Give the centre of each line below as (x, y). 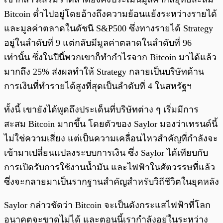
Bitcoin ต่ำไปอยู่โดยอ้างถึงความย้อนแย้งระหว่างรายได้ (111, 14)
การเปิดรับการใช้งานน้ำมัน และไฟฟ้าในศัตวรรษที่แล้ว (110, 167)
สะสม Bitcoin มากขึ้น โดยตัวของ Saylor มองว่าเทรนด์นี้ (111, 124)
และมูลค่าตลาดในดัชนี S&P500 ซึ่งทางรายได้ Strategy (109, 29)
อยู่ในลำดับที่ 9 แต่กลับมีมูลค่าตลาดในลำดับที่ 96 (98, 43)
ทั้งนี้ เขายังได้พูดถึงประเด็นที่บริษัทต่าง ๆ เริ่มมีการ (101, 110)
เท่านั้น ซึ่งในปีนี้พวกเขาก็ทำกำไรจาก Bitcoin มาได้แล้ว (110, 57)
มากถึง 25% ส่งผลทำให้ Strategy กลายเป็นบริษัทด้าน (104, 72)
